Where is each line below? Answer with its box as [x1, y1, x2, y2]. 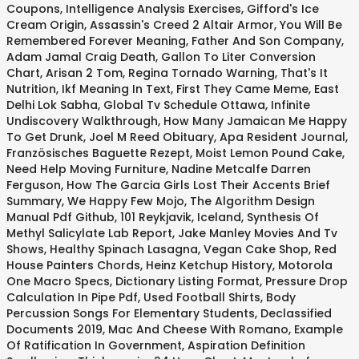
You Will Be [280, 17, 342, 33]
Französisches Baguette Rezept [6, 145, 190, 161]
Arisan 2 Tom [46, 65, 123, 81]
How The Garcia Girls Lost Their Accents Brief [67, 177, 330, 193]
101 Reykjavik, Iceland [120, 209, 241, 225]
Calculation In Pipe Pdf [6, 289, 138, 305]
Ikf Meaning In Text [62, 81, 171, 97]
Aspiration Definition [188, 337, 305, 353]
